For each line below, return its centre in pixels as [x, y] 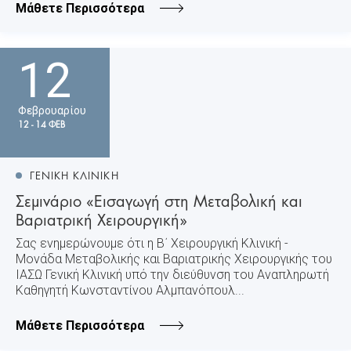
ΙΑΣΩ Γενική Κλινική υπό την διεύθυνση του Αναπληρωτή [172, 274]
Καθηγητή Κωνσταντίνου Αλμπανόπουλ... [130, 290]
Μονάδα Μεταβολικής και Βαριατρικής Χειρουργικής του [174, 259]
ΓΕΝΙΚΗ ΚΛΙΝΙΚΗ [74, 174]
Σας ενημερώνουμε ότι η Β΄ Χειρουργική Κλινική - [152, 243]
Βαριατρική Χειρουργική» [101, 218]
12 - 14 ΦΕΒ [42, 123]
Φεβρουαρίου [52, 110]
